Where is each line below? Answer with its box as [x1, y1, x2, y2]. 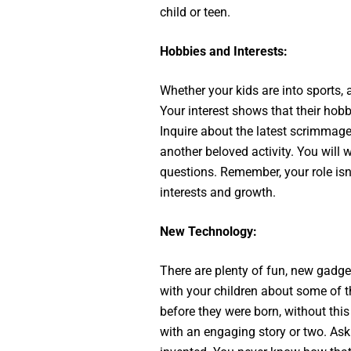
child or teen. [159, 5, 230, 20]
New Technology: [159, 224, 257, 239]
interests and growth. [159, 185, 276, 200]
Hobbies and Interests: [159, 44, 288, 59]
